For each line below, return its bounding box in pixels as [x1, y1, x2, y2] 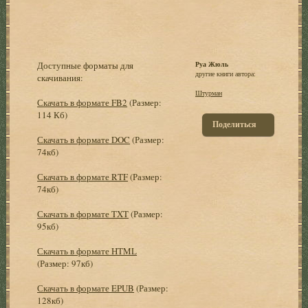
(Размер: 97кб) [37, 256, 93, 269]
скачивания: [37, 71, 84, 84]
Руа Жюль [195, 58, 229, 69]
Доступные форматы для [37, 58, 134, 71]
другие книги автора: [195, 68, 256, 78]
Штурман [195, 87, 223, 98]
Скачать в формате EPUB [37, 281, 135, 294]
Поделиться [212, 118, 257, 130]
